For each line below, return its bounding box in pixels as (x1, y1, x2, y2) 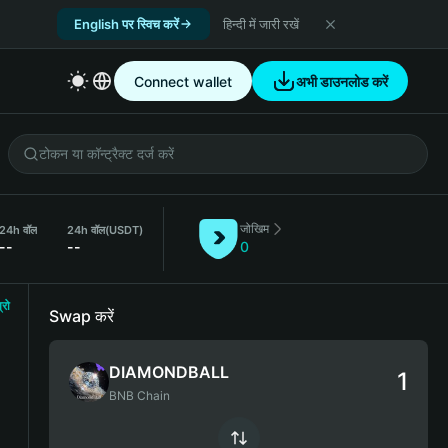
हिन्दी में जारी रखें (223, 15, 299, 32)
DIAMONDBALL (109, 362, 229, 382)
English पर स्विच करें (74, 15, 179, 32)
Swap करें (49, 306, 114, 326)
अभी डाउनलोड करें (296, 72, 388, 90)
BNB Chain (109, 388, 170, 403)
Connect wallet (134, 72, 232, 90)
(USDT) (105, 223, 143, 237)
